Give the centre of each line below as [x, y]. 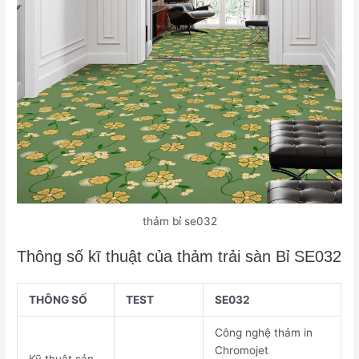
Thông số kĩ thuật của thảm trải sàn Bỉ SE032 [179, 257]
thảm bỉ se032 [179, 221]
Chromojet [241, 351]
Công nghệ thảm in [263, 333]
